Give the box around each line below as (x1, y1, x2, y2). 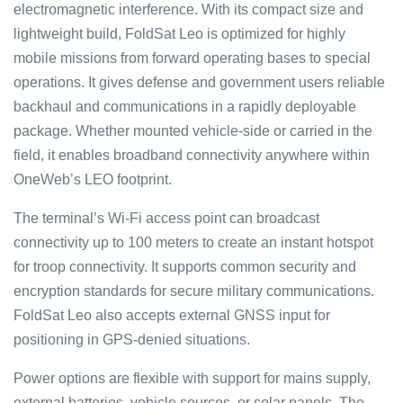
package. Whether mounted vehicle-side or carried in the (13, 122, 372, 139)
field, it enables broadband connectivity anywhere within (13, 147, 370, 163)
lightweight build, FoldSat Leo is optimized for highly (13, 25, 345, 41)
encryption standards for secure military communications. (13, 282, 374, 299)
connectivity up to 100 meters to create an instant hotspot (13, 234, 373, 250)
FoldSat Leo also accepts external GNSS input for (13, 307, 330, 323)
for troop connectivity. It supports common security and (13, 258, 356, 274)
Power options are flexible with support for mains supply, (13, 370, 371, 386)
